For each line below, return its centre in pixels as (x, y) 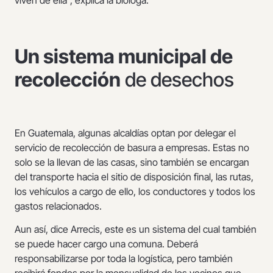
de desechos (177, 80)
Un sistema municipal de (124, 57)
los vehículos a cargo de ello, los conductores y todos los (135, 192)
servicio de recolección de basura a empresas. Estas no (132, 148)
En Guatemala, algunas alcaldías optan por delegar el (125, 133)
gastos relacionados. (58, 206)
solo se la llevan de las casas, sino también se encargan (132, 162)
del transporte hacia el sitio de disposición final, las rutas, (134, 177)
